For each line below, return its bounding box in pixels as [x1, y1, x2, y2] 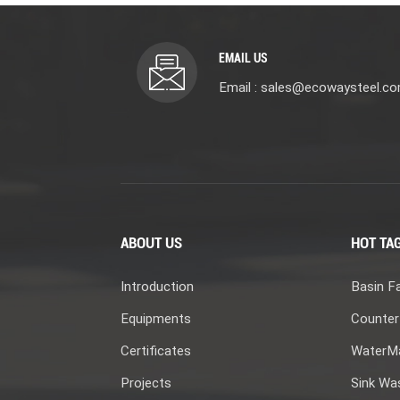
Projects [120, 375, 171, 392]
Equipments [120, 311, 191, 328]
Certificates [120, 343, 191, 360]
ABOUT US [120, 234, 182, 253]
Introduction [120, 279, 194, 296]
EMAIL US [218, 51, 268, 66]
